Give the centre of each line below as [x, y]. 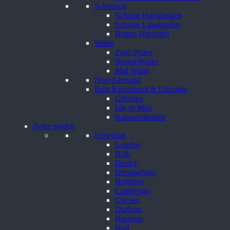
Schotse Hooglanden [149, 15]
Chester [127, 200]
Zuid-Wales [134, 52]
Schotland [111, 6]
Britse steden [54, 126]
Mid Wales [132, 70]
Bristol [126, 163]
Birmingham [135, 172]
